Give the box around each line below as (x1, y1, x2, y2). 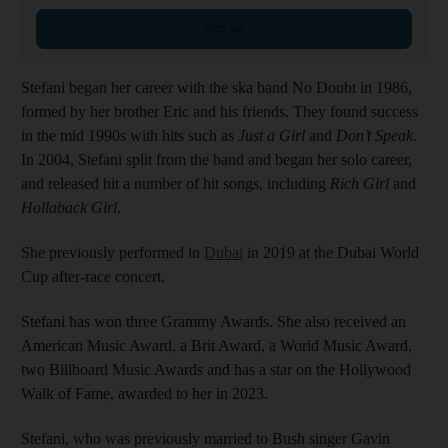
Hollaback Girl (21, 198, 117, 216)
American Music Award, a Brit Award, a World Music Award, (21, 336, 412, 354)
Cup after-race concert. (21, 267, 165, 285)
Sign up (204, 21, 244, 35)
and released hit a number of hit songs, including (21, 174, 330, 192)
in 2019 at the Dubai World (243, 243, 419, 261)
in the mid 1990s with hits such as (21, 126, 234, 144)
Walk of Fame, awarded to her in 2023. (21, 384, 268, 402)
